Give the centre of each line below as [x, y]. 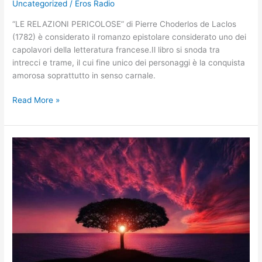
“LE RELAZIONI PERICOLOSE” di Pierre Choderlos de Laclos [125, 24]
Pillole [23, 182]
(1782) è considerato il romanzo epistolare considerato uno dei [130, 37]
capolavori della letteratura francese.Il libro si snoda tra [116, 49]
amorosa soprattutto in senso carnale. [84, 75]
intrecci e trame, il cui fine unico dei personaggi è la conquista [129, 62]
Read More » [36, 100]
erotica [25, 221]
